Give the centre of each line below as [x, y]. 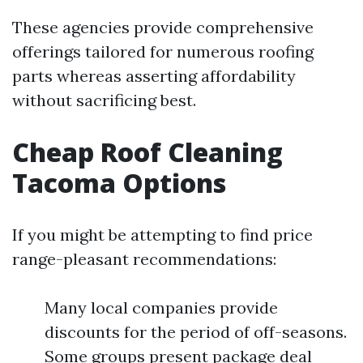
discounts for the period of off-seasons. [196, 331]
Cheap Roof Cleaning [147, 152]
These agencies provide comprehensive [163, 27]
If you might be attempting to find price [162, 234]
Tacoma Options [119, 182]
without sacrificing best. [104, 100]
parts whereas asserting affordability [154, 75]
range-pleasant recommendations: [144, 258]
